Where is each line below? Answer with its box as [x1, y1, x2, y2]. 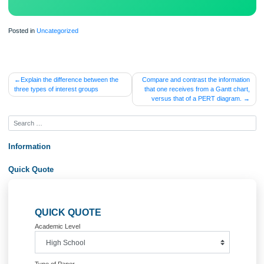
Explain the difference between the [22, 143, 132, 151]
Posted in [9, 88, 41, 97]
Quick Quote [9, 242, 60, 252]
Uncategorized [40, 88, 87, 97]
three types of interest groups [15, 154, 110, 162]
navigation [8, 156, 78, 173]
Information [9, 216, 57, 227]
